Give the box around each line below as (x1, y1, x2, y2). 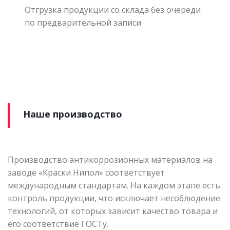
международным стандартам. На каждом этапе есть (8, 179, 220, 191)
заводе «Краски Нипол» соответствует (8, 166, 165, 178)
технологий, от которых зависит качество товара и (8, 205, 218, 217)
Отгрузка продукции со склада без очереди (25, 4, 201, 15)
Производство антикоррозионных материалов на (8, 154, 213, 165)
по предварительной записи (25, 16, 141, 28)
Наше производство (23, 107, 122, 120)
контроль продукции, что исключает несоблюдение (8, 192, 220, 204)
